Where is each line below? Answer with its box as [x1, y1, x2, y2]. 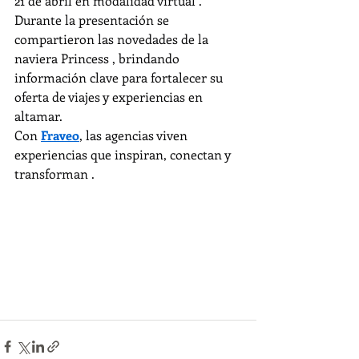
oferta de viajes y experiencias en [14, 88, 206, 105]
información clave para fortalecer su [14, 69, 226, 86]
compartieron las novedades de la [14, 30, 212, 47]
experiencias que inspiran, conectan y [14, 146, 234, 163]
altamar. [14, 107, 63, 124]
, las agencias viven [79, 127, 191, 143]
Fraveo [41, 127, 79, 143]
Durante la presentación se [14, 11, 172, 28]
